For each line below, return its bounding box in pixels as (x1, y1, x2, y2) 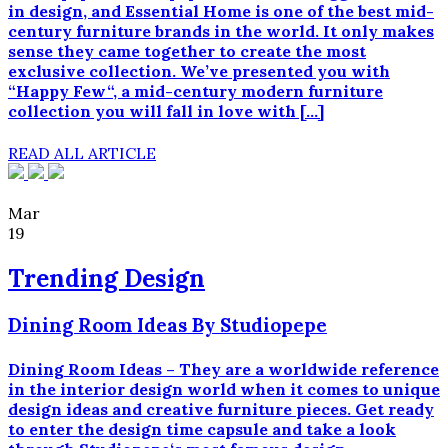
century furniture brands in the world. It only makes (8, 21, 434, 42)
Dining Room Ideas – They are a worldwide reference (8, 358, 439, 379)
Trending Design (8, 262, 205, 294)
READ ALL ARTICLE (8, 142, 156, 163)
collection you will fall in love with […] (8, 101, 324, 122)
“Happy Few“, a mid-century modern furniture (8, 81, 383, 102)
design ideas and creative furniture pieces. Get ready (8, 398, 434, 419)
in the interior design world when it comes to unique (8, 378, 440, 399)
